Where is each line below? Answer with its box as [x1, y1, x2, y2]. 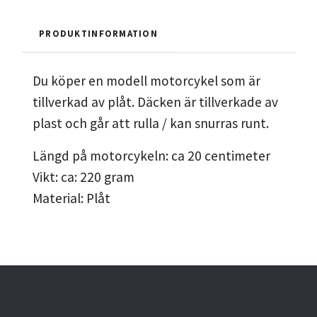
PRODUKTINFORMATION [39, 28, 158, 40]
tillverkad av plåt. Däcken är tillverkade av [33, 93, 278, 111]
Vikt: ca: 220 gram [33, 168, 134, 186]
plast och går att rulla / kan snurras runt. [33, 115, 269, 132]
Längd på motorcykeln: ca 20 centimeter [33, 147, 270, 165]
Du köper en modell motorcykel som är [33, 72, 260, 90]
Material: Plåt [33, 190, 110, 207]
